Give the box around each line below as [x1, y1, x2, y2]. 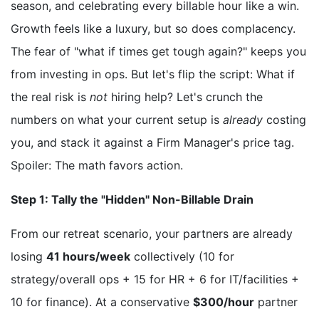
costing [263, 113, 306, 127]
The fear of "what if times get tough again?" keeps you [11, 44, 306, 59]
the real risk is [11, 90, 90, 105]
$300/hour [193, 295, 254, 310]
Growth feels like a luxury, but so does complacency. [11, 21, 296, 36]
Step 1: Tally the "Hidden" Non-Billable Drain [11, 192, 253, 207]
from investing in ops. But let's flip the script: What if [11, 67, 295, 82]
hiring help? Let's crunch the [108, 90, 263, 105]
